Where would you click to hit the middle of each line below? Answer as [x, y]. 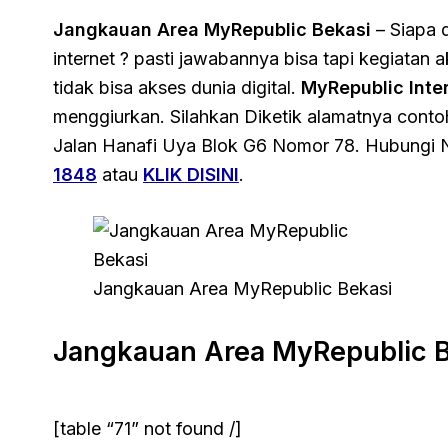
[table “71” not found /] [147, 429]
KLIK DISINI [191, 174]
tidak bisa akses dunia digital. [177, 87]
